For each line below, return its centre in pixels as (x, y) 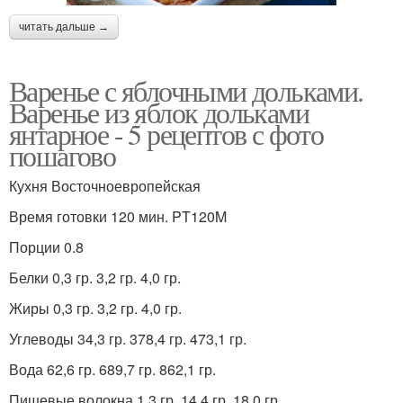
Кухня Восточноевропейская (105, 186)
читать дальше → (64, 27)
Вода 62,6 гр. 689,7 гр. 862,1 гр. (112, 370)
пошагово (63, 156)
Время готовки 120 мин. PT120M (118, 217)
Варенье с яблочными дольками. (186, 91)
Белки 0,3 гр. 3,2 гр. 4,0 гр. (95, 278)
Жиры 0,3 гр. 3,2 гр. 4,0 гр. (95, 309)
